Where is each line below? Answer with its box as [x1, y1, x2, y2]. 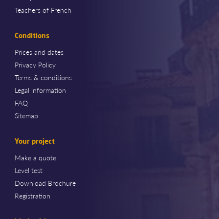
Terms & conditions [15, 72, 72, 82]
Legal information [15, 85, 66, 95]
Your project [15, 136, 55, 146]
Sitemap [15, 110, 38, 120]
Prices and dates [15, 46, 64, 57]
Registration [15, 190, 50, 200]
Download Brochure [15, 177, 76, 188]
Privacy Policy [15, 59, 56, 69]
